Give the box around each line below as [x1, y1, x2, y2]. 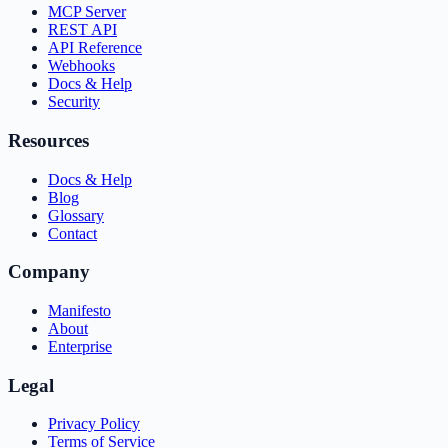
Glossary [48, 206, 104, 224]
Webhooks [48, 57, 115, 75]
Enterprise [48, 337, 112, 355]
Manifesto [48, 301, 111, 319]
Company [8, 261, 90, 283]
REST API [48, 21, 117, 39]
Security [48, 93, 100, 111]
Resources [8, 129, 89, 151]
